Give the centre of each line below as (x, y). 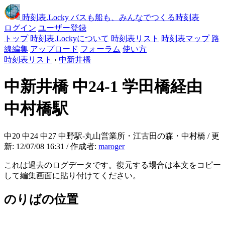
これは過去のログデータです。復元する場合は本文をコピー (113, 165)
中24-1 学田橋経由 (137, 87)
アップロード (54, 49)
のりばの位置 (41, 199)
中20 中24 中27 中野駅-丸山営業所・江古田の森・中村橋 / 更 (112, 136)
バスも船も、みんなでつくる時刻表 (135, 17)
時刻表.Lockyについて (70, 38)
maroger (111, 146)
